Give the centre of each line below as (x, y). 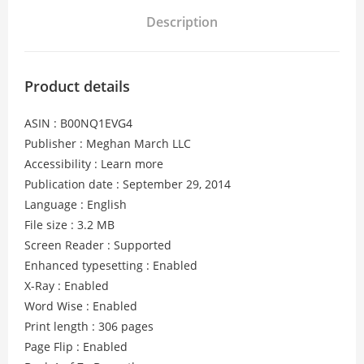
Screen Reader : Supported (98, 245)
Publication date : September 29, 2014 (128, 184)
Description (182, 22)
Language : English (76, 204)
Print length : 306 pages (89, 326)
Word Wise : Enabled (81, 306)
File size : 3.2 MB (69, 225)
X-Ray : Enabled (67, 286)
